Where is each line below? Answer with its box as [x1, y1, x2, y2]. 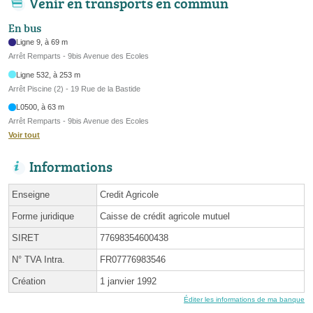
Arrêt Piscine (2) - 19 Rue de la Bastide [8, 84, 140, 93]
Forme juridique [12, 211, 74, 222]
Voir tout [8, 131, 40, 140]
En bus [8, 20, 41, 36]
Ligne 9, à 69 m [16, 38, 68, 47]
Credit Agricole [100, 189, 159, 201]
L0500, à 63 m [16, 103, 65, 112]
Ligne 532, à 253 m [16, 70, 81, 79]
